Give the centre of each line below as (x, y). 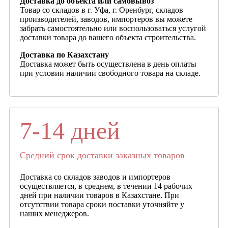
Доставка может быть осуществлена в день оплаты (108, 64)
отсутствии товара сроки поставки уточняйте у (102, 204)
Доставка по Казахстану (64, 54)
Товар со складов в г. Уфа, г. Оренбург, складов (102, 10)
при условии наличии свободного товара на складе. (110, 73)
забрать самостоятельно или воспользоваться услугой (113, 28)
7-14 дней (70, 130)
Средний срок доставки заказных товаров (102, 155)
